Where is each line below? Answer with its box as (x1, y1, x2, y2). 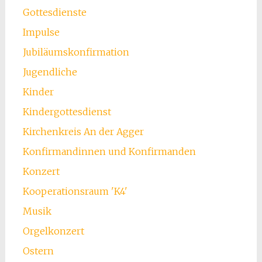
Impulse (22, 26, 60, 39)
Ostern (22, 245, 54, 257)
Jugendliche (22, 66, 77, 78)
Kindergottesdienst (22, 106, 111, 118)
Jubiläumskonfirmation (22, 46, 129, 58)
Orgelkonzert (22, 225, 84, 237)
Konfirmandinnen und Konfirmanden (22, 146, 196, 158)
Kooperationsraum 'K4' (22, 185, 127, 198)
